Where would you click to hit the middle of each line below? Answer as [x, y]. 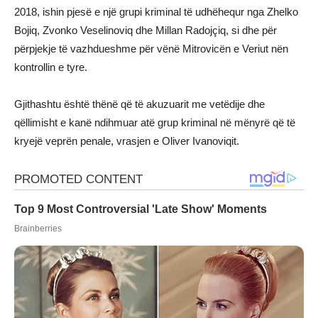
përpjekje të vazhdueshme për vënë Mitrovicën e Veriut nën [151, 49]
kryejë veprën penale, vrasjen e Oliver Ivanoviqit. [127, 141]
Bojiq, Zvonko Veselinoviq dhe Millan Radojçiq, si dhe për [146, 31]
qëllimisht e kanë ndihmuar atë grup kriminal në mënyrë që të [155, 123]
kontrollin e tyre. [51, 67]
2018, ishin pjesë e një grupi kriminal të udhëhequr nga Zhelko [156, 12]
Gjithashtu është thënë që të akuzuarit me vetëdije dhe [139, 104]
